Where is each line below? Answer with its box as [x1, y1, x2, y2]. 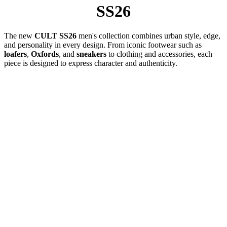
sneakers [77, 49, 106, 58]
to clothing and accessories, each [106, 49, 212, 58]
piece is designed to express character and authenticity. [4, 58, 177, 67]
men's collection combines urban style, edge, [77, 31, 220, 40]
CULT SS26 [32, 31, 77, 40]
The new [4, 31, 32, 40]
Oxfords [31, 49, 59, 58]
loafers [4, 49, 27, 58]
